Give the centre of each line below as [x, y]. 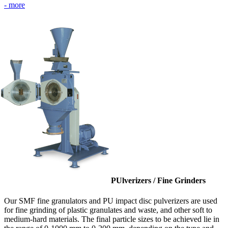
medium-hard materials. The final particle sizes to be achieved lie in [112, 219]
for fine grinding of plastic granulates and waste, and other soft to [108, 210]
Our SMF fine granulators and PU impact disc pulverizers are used [111, 201]
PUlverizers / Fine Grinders [159, 181]
